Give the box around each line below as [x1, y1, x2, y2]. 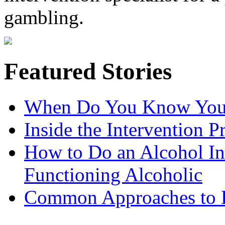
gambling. [4, 7, 84, 29]
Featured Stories [4, 58, 172, 84]
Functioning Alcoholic [24, 164, 202, 185]
